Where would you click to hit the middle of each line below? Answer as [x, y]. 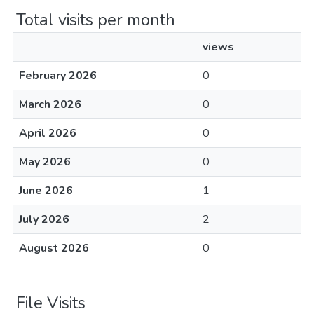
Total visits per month [96, 20]
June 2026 [46, 191]
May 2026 [45, 162]
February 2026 [58, 76]
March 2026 [50, 104]
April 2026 [48, 133]
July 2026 [44, 219]
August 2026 [54, 248]
